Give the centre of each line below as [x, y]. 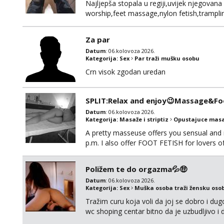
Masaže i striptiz [144, 119]
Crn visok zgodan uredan [125, 72]
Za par [98, 39]
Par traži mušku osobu [167, 58]
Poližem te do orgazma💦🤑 [136, 169]
